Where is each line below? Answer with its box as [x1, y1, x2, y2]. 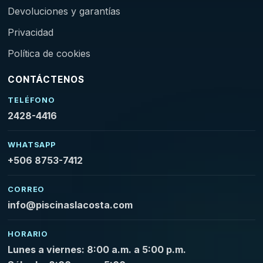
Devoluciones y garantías [8, 5, 121, 17]
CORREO [8, 185, 45, 194]
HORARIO [8, 230, 48, 238]
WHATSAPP [8, 140, 56, 149]
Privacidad [8, 26, 54, 38]
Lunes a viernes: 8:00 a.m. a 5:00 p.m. [8, 244, 187, 255]
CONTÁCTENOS [8, 74, 85, 85]
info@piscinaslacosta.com [8, 199, 133, 211]
